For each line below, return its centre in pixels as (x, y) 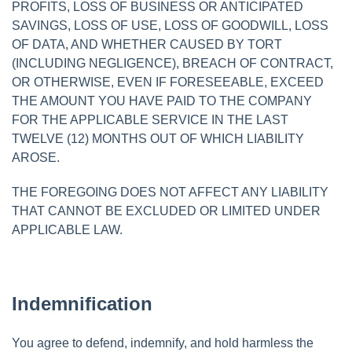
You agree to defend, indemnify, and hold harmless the (163, 343)
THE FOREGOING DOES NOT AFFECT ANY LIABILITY (170, 192)
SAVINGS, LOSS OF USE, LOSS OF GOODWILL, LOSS (170, 25)
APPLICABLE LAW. (67, 229)
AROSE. (36, 157)
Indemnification (82, 303)
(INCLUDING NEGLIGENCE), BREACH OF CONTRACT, (172, 63)
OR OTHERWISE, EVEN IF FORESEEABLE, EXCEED (168, 82)
